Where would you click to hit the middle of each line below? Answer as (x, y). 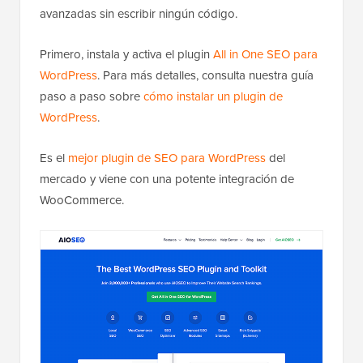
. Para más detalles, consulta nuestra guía (205, 75)
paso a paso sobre (92, 96)
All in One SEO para (265, 54)
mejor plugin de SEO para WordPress (167, 158)
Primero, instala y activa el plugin (126, 54)
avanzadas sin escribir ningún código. (139, 14)
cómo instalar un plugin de (213, 96)
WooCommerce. (82, 200)
